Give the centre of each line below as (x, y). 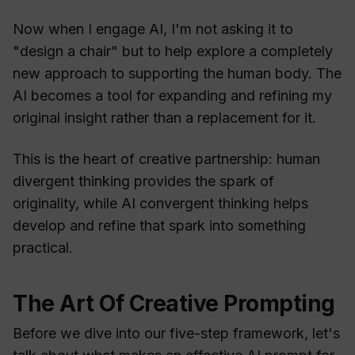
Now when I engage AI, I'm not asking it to (153, 29)
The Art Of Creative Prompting (174, 304)
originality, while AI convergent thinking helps (160, 204)
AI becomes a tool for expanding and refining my (172, 96)
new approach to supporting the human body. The (177, 74)
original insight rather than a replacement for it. (164, 118)
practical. (43, 248)
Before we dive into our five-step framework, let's (176, 334)
